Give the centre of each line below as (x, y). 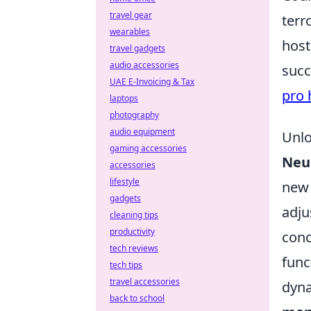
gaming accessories (148, 148)
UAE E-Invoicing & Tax (152, 82)
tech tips (126, 265)
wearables (130, 32)
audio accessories (144, 65)
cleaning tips (134, 215)
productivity (132, 232)
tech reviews (134, 248)
